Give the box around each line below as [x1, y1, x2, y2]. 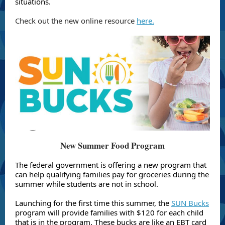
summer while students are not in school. [15, 179, 160, 189]
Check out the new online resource [15, 16, 137, 26]
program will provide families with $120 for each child [15, 207, 203, 217]
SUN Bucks [171, 198, 209, 208]
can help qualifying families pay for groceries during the [15, 169, 209, 179]
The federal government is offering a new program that [15, 160, 206, 170]
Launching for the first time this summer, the [15, 198, 171, 208]
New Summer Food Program [60, 139, 165, 152]
